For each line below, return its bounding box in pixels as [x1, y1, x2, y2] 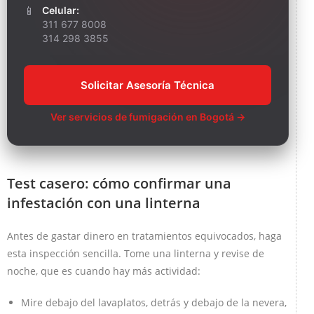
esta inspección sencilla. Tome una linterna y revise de [7, 246, 264, 260]
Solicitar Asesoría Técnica [81, 78, 214, 92]
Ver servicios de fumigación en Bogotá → [50, 110, 245, 123]
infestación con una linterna [7, 193, 200, 212]
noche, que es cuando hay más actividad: [7, 264, 200, 278]
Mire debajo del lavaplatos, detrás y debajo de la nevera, [21, 295, 287, 309]
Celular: [42, 4, 79, 16]
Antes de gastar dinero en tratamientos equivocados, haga [7, 228, 282, 243]
